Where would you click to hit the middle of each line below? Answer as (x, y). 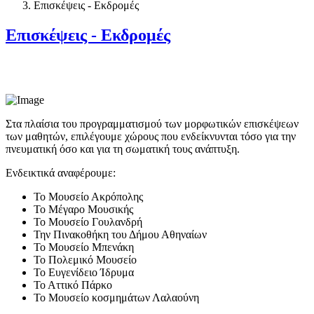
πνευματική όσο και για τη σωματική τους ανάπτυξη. (123, 149)
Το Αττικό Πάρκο (73, 285)
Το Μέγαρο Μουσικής (83, 209)
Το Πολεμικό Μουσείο (85, 259)
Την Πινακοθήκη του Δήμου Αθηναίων (120, 234)
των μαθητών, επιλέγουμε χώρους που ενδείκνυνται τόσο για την (151, 136)
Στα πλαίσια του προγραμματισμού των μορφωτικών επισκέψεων (152, 123)
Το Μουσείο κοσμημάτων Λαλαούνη (116, 297)
